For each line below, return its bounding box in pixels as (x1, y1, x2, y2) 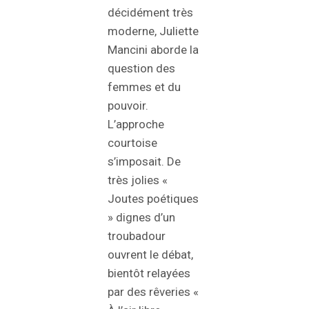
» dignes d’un (108, 210, 175, 225)
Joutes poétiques (108, 192, 199, 206)
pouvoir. (108, 99, 148, 113)
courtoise (108, 136, 157, 150)
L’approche (108, 117, 164, 132)
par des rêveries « (108, 285, 199, 299)
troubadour (108, 229, 166, 243)
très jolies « (108, 173, 168, 188)
